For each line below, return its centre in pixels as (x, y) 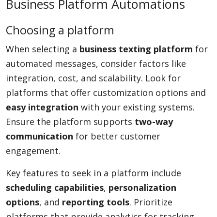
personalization (142, 187)
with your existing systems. (137, 107)
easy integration (42, 107)
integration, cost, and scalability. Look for (93, 78)
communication (39, 136)
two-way (154, 122)
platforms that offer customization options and (106, 93)
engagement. (33, 151)
